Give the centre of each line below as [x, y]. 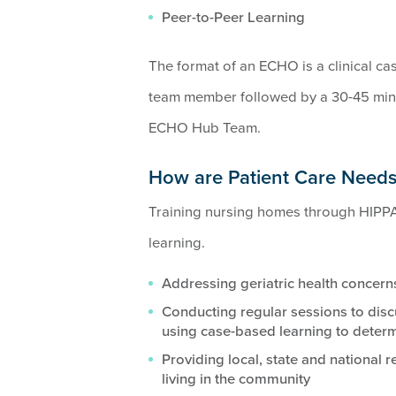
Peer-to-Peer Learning [233, 18]
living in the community [236, 380]
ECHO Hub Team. [205, 129]
